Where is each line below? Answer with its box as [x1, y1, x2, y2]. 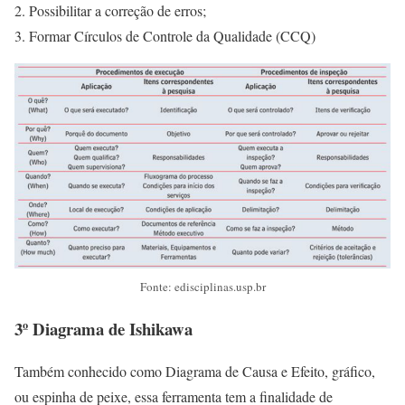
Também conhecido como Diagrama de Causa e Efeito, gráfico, [14, 361, 375, 381]
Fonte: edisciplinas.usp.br [139, 278, 266, 296]
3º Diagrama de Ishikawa [14, 316, 209, 342]
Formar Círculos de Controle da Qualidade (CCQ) [29, 25, 320, 45]
